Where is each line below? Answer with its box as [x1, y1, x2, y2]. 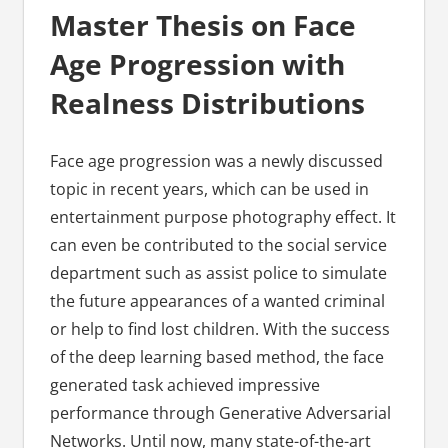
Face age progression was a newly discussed [49, 150, 383, 173]
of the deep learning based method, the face [49, 346, 384, 369]
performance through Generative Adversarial [49, 402, 391, 425]
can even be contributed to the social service [49, 234, 387, 257]
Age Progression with [49, 45, 345, 84]
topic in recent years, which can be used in [49, 178, 369, 201]
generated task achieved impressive [49, 374, 320, 397]
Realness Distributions [49, 84, 365, 123]
